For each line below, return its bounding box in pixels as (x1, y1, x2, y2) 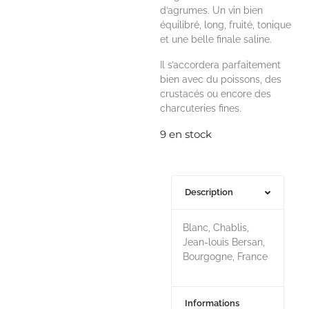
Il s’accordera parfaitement (160, 59, 281, 70)
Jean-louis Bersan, (183, 237, 266, 248)
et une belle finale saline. (160, 34, 272, 45)
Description (185, 187, 234, 197)
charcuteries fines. (160, 103, 242, 114)
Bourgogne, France (183, 251, 268, 262)
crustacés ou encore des (160, 88, 272, 99)
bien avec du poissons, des (160, 74, 282, 85)
